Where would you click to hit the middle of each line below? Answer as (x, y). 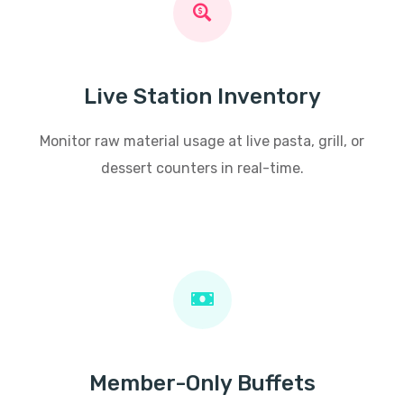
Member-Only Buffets (202, 383)
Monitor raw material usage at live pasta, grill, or (202, 141)
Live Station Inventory (202, 96)
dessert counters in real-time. (202, 168)
